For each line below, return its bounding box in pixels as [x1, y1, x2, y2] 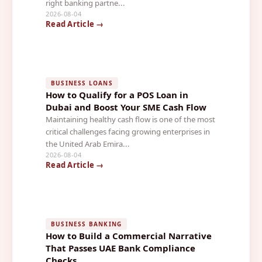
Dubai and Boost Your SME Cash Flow [46, 101, 206, 113]
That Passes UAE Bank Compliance [46, 242, 195, 254]
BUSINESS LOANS [51, 78, 113, 87]
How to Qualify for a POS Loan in [46, 88, 188, 101]
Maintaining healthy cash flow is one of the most [46, 113, 215, 125]
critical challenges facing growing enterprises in [46, 126, 210, 137]
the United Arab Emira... [46, 138, 130, 149]
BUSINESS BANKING [51, 219, 122, 228]
